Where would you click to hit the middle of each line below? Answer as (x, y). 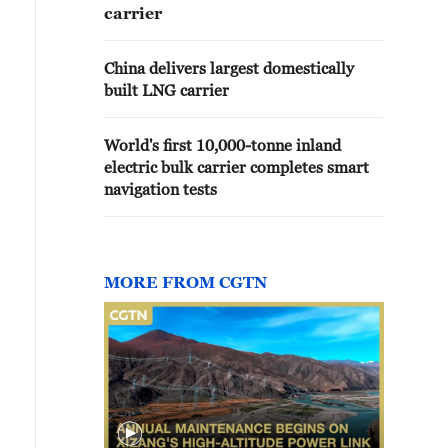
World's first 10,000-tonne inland (222, 145)
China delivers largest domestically (229, 68)
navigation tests (160, 189)
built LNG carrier (166, 90)
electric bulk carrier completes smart (236, 167)
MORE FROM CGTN (185, 282)
